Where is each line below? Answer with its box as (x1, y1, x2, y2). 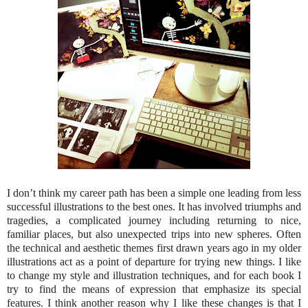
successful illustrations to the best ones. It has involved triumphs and (7, 200, 301, 212)
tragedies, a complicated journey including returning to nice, (7, 214, 301, 226)
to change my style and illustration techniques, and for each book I (7, 269, 301, 281)
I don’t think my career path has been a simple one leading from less (7, 186, 301, 199)
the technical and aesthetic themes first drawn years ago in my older (7, 241, 301, 254)
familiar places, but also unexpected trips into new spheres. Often (7, 228, 301, 240)
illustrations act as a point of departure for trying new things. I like (7, 255, 301, 267)
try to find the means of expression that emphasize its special (7, 283, 301, 295)
